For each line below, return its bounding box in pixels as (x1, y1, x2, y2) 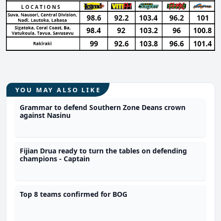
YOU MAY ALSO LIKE (15, 85, 101, 94)
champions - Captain (20, 154, 90, 164)
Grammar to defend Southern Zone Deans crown (20, 103, 186, 112)
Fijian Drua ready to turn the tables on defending (20, 146, 187, 156)
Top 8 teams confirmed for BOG (20, 189, 128, 199)
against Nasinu (20, 110, 71, 120)
